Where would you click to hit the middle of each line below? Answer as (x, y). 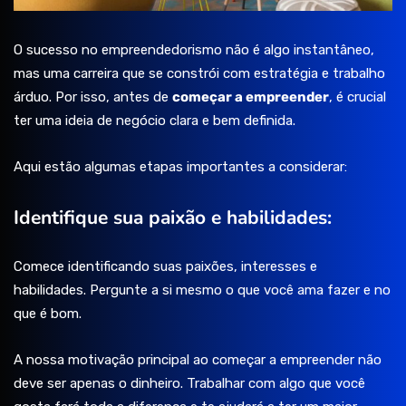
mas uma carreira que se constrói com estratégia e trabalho (199, 74)
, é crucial (358, 97)
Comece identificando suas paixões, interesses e (165, 267)
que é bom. (48, 314)
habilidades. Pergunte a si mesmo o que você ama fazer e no (202, 290)
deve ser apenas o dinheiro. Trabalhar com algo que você (189, 384)
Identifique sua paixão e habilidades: (173, 218)
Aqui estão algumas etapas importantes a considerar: (180, 167)
